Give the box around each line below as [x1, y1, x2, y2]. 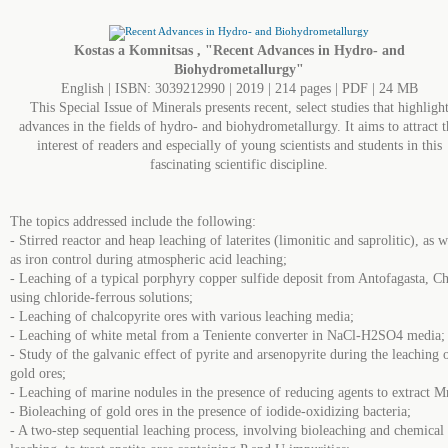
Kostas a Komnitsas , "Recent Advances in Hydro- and [73, 43, 405, 58]
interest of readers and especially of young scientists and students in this [36, 138, 442, 153]
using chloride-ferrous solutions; [10, 290, 193, 305]
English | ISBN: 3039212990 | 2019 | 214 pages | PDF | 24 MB [60, 81, 418, 96]
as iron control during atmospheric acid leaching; [10, 252, 287, 267]
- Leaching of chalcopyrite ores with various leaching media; [10, 309, 354, 324]
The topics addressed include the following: [10, 214, 256, 229]
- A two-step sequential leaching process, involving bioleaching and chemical [10, 423, 444, 438]
